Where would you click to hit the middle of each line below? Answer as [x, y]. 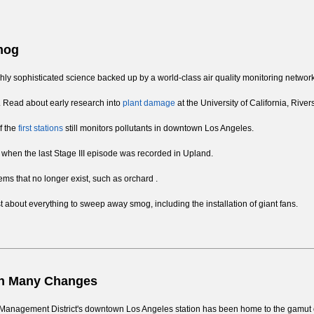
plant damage [149, 103]
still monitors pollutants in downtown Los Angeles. [158, 129]
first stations [41, 129]
